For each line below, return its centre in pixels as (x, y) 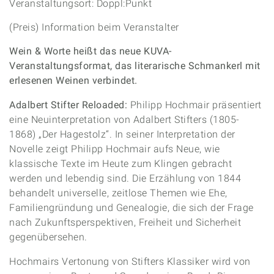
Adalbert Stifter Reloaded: (70, 105)
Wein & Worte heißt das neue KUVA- (91, 51)
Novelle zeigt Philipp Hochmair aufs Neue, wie (115, 149)
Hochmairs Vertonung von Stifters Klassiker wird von (130, 261)
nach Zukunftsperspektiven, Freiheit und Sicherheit (125, 222)
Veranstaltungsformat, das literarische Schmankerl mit (135, 66)
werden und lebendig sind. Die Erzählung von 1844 (125, 178)
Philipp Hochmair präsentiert (196, 105)
